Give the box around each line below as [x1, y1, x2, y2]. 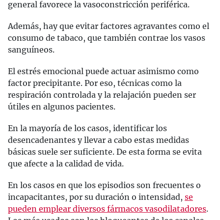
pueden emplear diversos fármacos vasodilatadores [8, 204, 206, 214]
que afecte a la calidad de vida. [8, 159, 124, 168]
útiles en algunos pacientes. [8, 102, 115, 111]
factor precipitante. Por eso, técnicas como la [8, 78, 182, 88]
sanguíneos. [8, 45, 55, 55]
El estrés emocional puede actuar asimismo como [8, 66, 199, 76]
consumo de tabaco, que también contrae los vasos [8, 33, 205, 43]
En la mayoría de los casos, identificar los [8, 123, 167, 133]
